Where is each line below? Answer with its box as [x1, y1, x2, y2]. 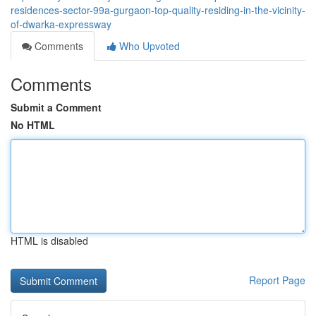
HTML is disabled [11, 233, 88, 248]
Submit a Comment [11, 100, 102, 114]
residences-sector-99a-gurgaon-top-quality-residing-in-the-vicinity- [11, 3, 305, 17]
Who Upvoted [116, 39, 180, 53]
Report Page [249, 273, 305, 287]
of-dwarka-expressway [11, 17, 111, 31]
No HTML [11, 118, 55, 132]
